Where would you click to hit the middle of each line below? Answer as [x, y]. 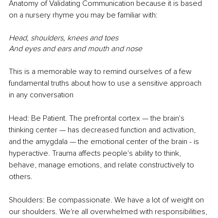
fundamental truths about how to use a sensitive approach [106, 83]
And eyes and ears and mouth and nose [75, 49]
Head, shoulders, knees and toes [64, 38]
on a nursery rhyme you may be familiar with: [84, 15]
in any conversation [42, 95]
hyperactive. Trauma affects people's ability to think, [96, 154]
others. [21, 177]
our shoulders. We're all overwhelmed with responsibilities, [109, 212]
